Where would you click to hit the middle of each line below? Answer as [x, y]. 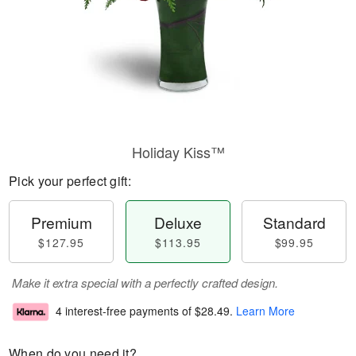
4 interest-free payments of [125, 311]
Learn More [265, 311]
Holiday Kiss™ [178, 152]
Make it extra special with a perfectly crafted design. [145, 282]
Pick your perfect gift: [70, 181]
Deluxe [178, 222]
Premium [61, 222]
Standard [294, 222]
